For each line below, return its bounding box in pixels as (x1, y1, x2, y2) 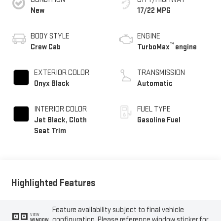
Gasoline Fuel (137, 115, 181, 125)
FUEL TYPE (137, 104, 171, 114)
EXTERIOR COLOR (34, 68, 89, 77)
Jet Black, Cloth (34, 115, 87, 125)
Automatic (137, 78, 173, 88)
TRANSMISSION (137, 68, 185, 77)
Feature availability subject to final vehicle (52, 205, 184, 215)
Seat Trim (34, 126, 66, 136)
